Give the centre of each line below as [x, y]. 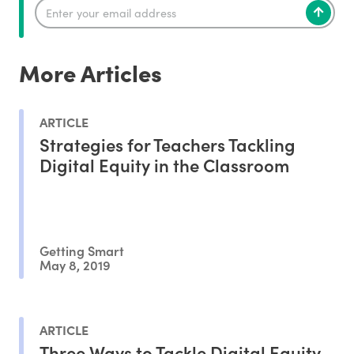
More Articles [90, 73]
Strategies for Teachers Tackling [168, 144]
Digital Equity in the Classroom [164, 164]
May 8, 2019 [75, 264]
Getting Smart [82, 250]
